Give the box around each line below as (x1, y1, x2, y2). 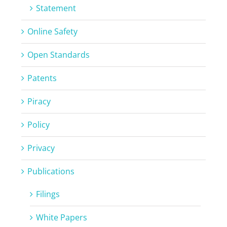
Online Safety (27, 25, 78, 37)
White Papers (35, 211, 87, 223)
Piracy (27, 95, 51, 107)
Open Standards (27, 49, 90, 60)
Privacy (27, 142, 55, 154)
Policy (27, 119, 50, 130)
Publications (27, 165, 74, 177)
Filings (35, 188, 60, 200)
